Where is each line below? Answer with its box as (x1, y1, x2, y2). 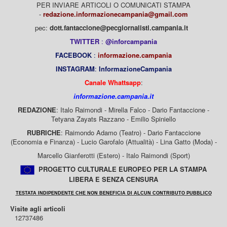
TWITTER (70, 36, 99, 46)
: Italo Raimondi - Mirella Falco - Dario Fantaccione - (56, 104, 209, 115)
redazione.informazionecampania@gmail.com (43, 9, 188, 19)
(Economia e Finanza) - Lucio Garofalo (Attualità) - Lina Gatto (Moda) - (10, 136, 217, 146)
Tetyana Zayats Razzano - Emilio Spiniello (51, 113, 176, 124)
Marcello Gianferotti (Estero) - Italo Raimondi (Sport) (37, 150, 190, 160)
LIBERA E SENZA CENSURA (69, 174, 158, 184)
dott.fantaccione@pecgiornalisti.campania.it (50, 22, 192, 32)
